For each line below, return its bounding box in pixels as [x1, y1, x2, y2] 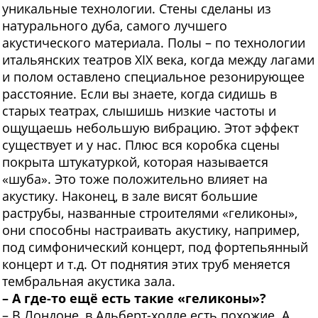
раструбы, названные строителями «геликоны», [2, 204, 297, 222]
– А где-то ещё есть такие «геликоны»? [2, 290, 266, 307]
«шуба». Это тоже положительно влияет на [2, 170, 268, 188]
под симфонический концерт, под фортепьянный [2, 238, 308, 256]
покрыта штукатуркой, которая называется [2, 153, 268, 171]
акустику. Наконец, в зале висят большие [2, 187, 258, 205]
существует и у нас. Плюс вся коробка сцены [2, 136, 280, 154]
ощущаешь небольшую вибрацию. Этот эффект [2, 119, 299, 137]
